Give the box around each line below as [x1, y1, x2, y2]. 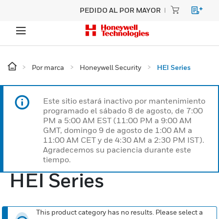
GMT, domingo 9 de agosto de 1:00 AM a [43, 125, 192, 135]
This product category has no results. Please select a [36, 207, 203, 216]
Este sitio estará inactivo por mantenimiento [43, 96, 205, 106]
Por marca [32, 63, 64, 71]
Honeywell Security [80, 63, 141, 71]
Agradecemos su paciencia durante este [43, 145, 191, 154]
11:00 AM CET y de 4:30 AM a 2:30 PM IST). [43, 135, 204, 145]
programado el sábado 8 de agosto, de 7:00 [43, 106, 203, 115]
